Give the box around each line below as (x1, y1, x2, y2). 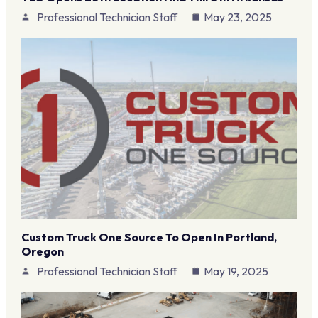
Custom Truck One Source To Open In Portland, (21, 230, 277, 245)
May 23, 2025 (203, 10, 272, 25)
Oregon (21, 244, 64, 259)
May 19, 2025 (203, 264, 268, 279)
